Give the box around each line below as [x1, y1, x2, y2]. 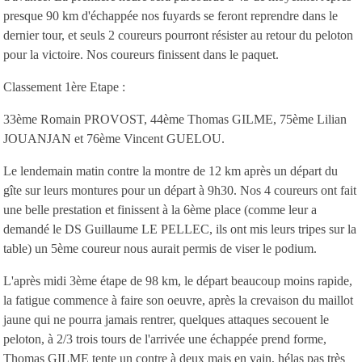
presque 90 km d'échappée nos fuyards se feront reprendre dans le [3, 8, 338, 23]
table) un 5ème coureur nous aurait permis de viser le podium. [3, 241, 317, 255]
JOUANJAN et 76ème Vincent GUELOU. [3, 131, 225, 145]
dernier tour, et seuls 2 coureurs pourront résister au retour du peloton [3, 27, 353, 42]
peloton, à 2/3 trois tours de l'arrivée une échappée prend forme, [3, 331, 326, 346]
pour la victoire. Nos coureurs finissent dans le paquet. [3, 47, 279, 61]
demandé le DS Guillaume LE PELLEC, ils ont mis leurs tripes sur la [3, 221, 356, 236]
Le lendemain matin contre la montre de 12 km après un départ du [3, 163, 338, 178]
